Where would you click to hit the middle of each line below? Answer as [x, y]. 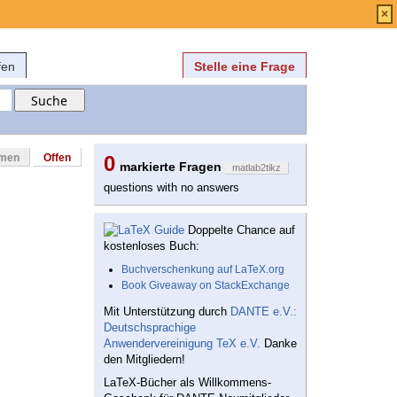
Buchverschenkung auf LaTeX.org [203, 270]
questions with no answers [171, 188]
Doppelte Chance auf [240, 230]
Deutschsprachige [150, 328]
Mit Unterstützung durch [167, 312]
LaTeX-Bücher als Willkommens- [187, 383]
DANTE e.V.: [264, 312]
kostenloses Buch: [152, 246]
